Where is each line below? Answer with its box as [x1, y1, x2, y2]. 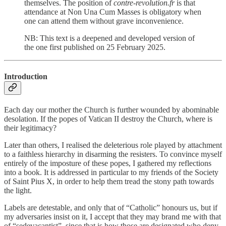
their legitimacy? [4, 123, 56, 132]
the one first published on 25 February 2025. [24, 43, 165, 52]
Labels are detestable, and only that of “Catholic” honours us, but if [4, 203, 217, 212]
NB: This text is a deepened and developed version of [24, 34, 195, 43]
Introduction [4, 72, 47, 81]
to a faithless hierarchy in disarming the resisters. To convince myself [4, 149, 222, 158]
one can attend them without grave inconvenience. [24, 17, 184, 26]
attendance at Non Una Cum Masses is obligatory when [24, 8, 201, 17]
